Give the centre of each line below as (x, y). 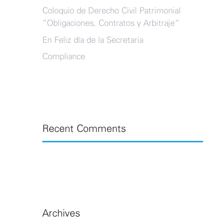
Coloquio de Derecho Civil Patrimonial (111, 11)
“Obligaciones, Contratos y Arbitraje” (111, 23)
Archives (61, 214)
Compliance (63, 56)
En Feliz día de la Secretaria (93, 40)
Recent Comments (84, 129)
